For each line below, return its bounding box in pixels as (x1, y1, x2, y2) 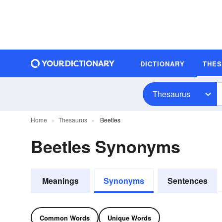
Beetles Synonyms (31, 134, 180, 158)
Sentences (167, 175, 208, 186)
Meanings (42, 175, 79, 186)
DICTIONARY (140, 58, 185, 68)
